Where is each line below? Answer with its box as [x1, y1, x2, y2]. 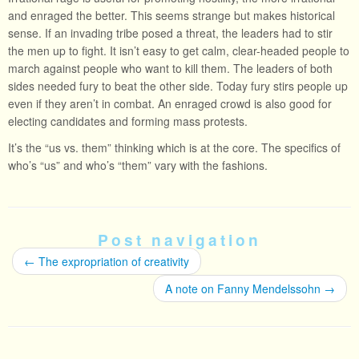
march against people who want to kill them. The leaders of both [8, 60, 333, 76]
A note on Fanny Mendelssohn [165, 280, 324, 296]
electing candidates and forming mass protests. [8, 113, 248, 129]
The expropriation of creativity [35, 253, 189, 269]
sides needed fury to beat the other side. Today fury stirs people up [8, 78, 348, 94]
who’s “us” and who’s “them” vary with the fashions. [8, 157, 268, 173]
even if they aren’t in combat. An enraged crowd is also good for [8, 95, 332, 111]
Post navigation [98, 228, 261, 251]
